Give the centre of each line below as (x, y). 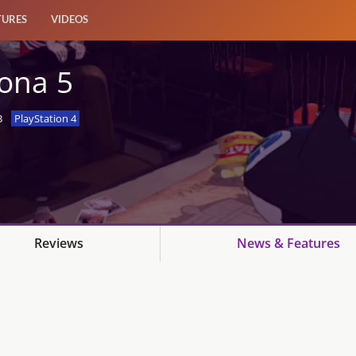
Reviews (59, 243)
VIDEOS (70, 19)
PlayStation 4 (45, 119)
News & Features (288, 243)
